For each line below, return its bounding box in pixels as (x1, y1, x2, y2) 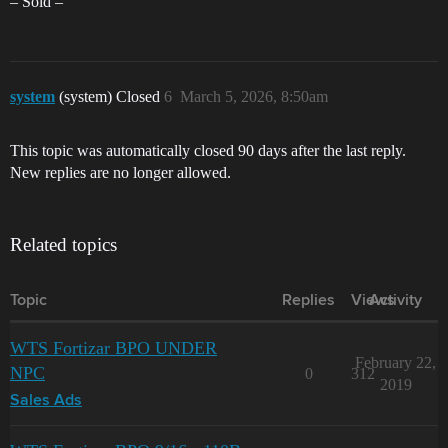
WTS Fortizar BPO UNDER (10, 338, 217, 358)
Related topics (10, 234, 117, 255)
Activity (369, 293, 422, 309)
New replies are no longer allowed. (10, 164, 231, 181)
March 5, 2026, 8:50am (180, 88, 328, 105)
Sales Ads (10, 393, 82, 409)
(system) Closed (59, 88, 164, 105)
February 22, (355, 354, 436, 371)
